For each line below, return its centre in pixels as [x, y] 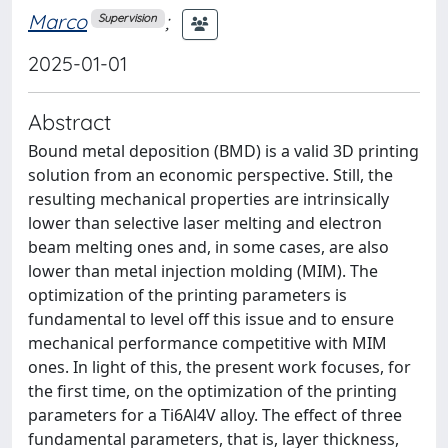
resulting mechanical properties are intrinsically [208, 198]
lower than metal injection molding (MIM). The [203, 270]
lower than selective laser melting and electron [205, 222]
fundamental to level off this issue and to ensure [211, 318]
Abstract [69, 121]
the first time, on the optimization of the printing [212, 390]
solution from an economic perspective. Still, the [210, 174]
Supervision [128, 17]
